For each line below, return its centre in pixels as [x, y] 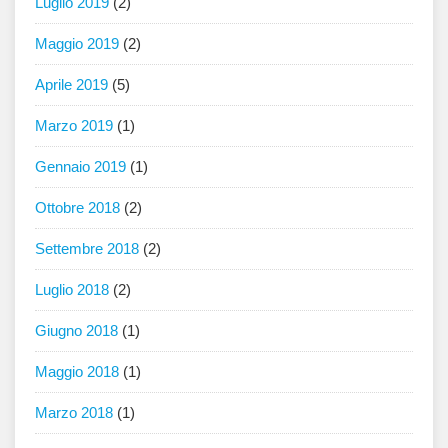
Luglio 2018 [72, 290]
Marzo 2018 [74, 413]
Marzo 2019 [74, 126]
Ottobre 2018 [77, 208]
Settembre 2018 [87, 249]
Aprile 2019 [71, 85]
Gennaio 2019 [80, 167]
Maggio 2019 [77, 44]
